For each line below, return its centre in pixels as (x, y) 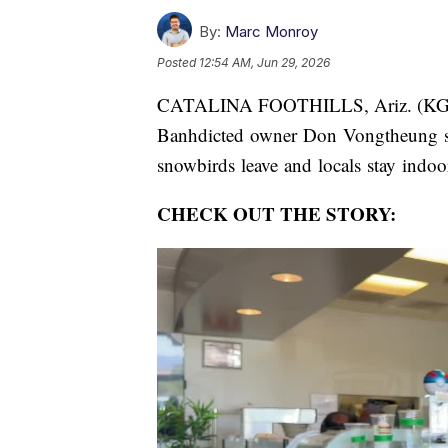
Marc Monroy (271, 32)
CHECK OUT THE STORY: (276, 214)
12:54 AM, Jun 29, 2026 (264, 63)
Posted (178, 63)
